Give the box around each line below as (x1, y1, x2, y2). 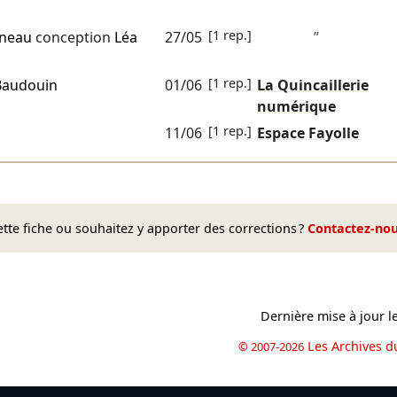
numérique (256, 97, 336, 117)
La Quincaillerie (256, 75, 369, 96)
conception (31, 27, 114, 48)
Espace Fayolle (256, 123, 359, 144)
